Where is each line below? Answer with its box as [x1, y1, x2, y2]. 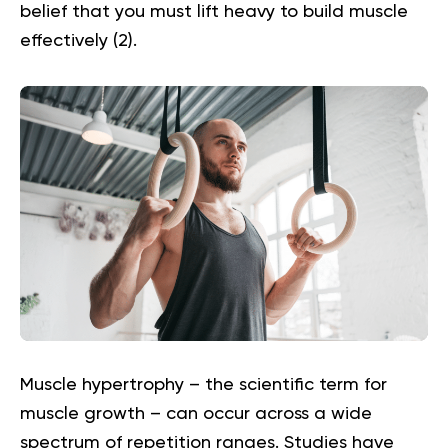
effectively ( [20, 32, 118, 50]
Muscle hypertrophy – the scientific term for [20, 375, 387, 394]
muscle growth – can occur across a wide [20, 404, 372, 423]
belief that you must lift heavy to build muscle [20, 3, 408, 21]
